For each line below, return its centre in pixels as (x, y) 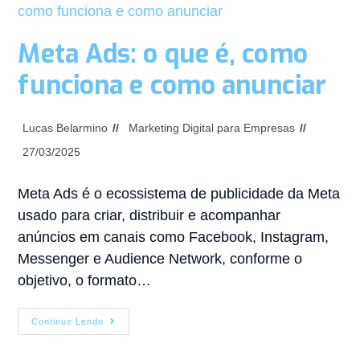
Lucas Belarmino (65, 127)
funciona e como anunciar (172, 85)
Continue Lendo (68, 321)
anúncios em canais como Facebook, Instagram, (174, 237)
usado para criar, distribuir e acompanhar (149, 215)
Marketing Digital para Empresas (212, 127)
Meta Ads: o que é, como (163, 53)
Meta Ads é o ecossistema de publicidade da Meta (179, 193)
